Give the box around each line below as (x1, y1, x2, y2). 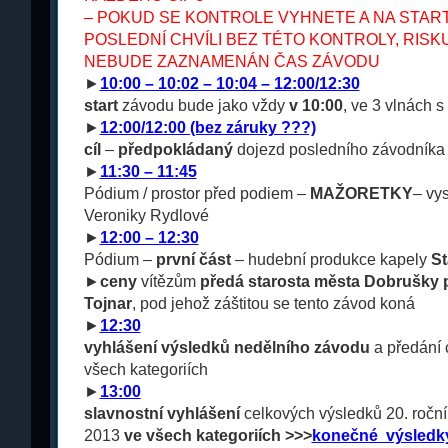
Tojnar (83, 295, 132, 312)
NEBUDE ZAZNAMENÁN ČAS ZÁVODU (83, 53, 380, 70)
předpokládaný (117, 141, 233, 158)
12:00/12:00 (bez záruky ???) (99, 119, 316, 136)
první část (155, 251, 231, 268)
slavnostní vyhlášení (83, 405, 240, 422)
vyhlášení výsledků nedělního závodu (83, 339, 370, 356)
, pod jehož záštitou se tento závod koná (131, 295, 415, 312)
